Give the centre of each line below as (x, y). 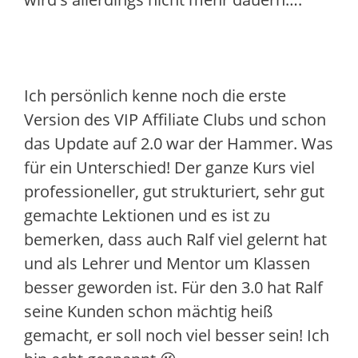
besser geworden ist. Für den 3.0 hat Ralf (173, 287)
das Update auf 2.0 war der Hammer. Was (179, 143)
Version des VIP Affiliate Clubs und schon (175, 119)
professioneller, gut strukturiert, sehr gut (174, 191)
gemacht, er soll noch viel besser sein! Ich (177, 335)
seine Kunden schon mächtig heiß (148, 311)
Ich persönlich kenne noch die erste (155, 95)
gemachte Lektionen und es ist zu (147, 215)
